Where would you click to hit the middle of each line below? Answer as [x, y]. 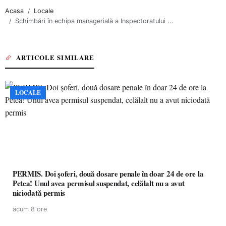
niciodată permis [39, 193]
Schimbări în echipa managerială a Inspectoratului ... [94, 21]
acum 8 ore [30, 209]
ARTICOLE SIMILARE [55, 57]
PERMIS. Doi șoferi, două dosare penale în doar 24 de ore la [108, 174]
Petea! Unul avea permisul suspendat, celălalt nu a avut [99, 183]
